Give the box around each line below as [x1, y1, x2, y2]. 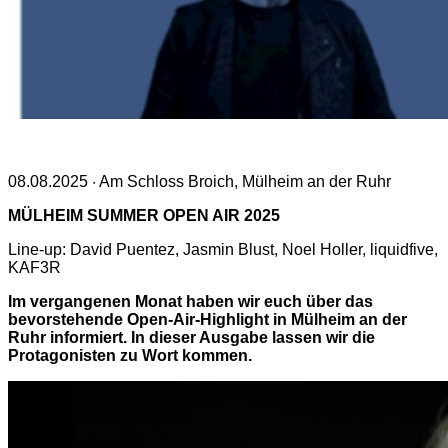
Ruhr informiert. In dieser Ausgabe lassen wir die [8, 328, 375, 346]
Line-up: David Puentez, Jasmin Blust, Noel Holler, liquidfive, [8, 240, 438, 258]
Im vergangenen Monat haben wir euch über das [8, 292, 373, 310]
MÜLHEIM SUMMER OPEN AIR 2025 [8, 206, 280, 224]
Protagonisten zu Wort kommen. [8, 346, 252, 364]
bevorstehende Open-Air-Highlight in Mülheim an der [8, 310, 407, 328]
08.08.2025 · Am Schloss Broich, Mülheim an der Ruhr [8, 172, 391, 190]
